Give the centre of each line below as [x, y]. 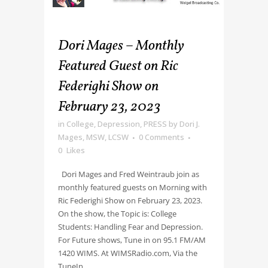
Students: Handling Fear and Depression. [130, 226]
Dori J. [190, 124]
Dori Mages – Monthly [121, 46]
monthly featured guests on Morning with [133, 187]
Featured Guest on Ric [118, 66]
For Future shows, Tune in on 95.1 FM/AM [132, 240]
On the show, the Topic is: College [117, 213]
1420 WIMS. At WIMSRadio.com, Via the [128, 253]
